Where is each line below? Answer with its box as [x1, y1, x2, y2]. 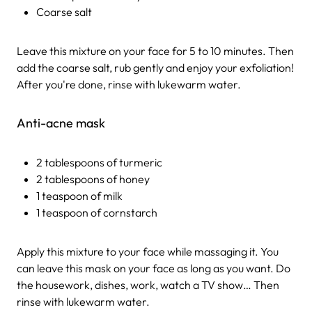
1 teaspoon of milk [36, 189, 123, 203]
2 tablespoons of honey [36, 172, 150, 187]
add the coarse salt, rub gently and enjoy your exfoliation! [17, 61, 294, 75]
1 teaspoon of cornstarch [36, 205, 157, 220]
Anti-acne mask [17, 115, 105, 132]
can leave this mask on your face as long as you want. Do [17, 261, 290, 276]
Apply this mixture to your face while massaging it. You [17, 244, 279, 259]
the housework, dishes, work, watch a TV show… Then [17, 278, 279, 292]
